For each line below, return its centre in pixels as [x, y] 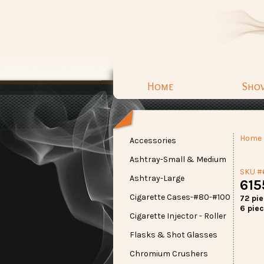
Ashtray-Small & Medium [178, 159]
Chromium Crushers [169, 254]
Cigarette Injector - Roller [178, 216]
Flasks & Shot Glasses [174, 235]
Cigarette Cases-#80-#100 [180, 197]
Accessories [153, 141]
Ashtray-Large [157, 178]
